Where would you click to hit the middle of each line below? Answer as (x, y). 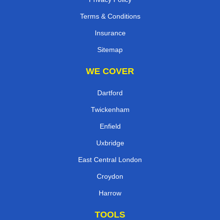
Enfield (110, 126)
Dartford (110, 93)
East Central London (110, 159)
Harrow (110, 193)
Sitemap (110, 49)
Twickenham (110, 109)
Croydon (110, 176)
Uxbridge (110, 143)
